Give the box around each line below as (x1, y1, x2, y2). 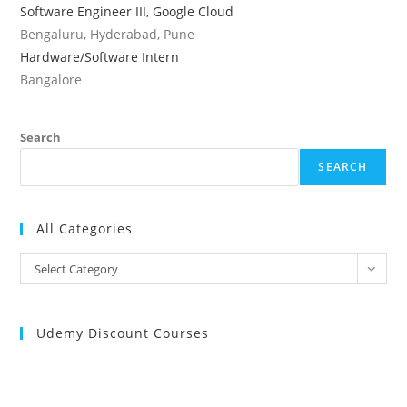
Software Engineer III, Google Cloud (20, 2, 234, 20)
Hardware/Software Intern (20, 47, 180, 65)
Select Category (35, 260, 119, 277)
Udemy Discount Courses (36, 323, 210, 342)
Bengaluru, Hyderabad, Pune (20, 25, 195, 43)
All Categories (36, 219, 134, 237)
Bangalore (20, 70, 83, 88)
